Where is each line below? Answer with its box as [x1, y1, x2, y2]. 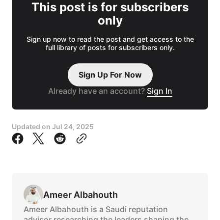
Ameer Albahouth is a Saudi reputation [24, 204, 168, 215]
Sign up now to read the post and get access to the [26, 35, 194, 44]
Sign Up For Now [78, 70, 142, 80]
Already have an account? [48, 86, 147, 96]
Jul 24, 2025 [52, 122, 94, 131]
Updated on [12, 122, 52, 131]
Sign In [146, 86, 172, 96]
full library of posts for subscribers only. [45, 43, 175, 52]
